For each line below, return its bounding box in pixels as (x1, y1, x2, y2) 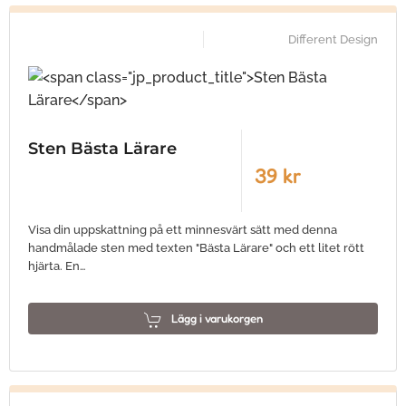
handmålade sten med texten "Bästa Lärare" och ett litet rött (28, 241, 364, 255)
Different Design (288, 33, 378, 46)
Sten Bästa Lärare (28, 139, 177, 159)
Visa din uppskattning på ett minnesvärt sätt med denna (28, 223, 337, 237)
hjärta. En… (28, 259, 86, 273)
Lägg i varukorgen (170, 311, 263, 325)
